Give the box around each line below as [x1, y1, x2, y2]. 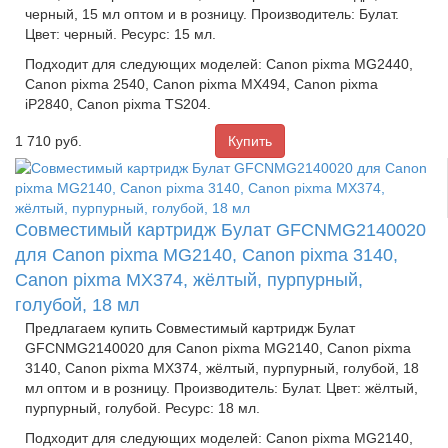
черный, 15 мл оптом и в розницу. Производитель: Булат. [25, 5, 399, 22]
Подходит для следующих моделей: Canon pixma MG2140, [25, 429, 413, 446]
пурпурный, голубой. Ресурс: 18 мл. [25, 399, 260, 416]
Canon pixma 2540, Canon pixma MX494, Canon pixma [25, 75, 378, 92]
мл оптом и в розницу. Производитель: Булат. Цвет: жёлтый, [25, 379, 418, 396]
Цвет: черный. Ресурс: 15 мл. [25, 25, 216, 42]
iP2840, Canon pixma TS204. [25, 95, 211, 112]
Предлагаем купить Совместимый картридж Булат [25, 319, 355, 336]
